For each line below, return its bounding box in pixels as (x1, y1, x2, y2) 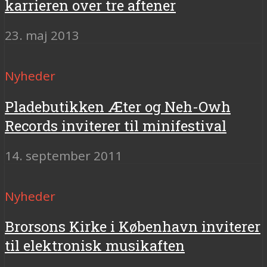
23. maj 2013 (5, 26, 79, 44)
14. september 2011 (5, 147, 122, 164)
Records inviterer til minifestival (5, 116, 226, 135)
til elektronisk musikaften (5, 236, 185, 256)
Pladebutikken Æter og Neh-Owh (5, 97, 231, 116)
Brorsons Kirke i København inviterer (5, 217, 260, 237)
